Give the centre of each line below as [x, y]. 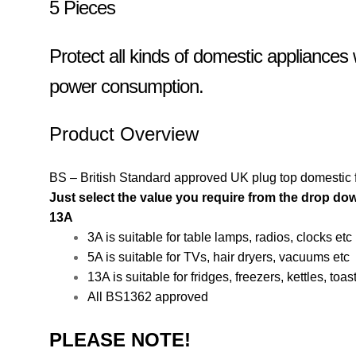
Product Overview [124, 134]
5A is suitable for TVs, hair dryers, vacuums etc [219, 257]
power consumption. [127, 86]
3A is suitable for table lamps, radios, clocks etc [220, 238]
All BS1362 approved [148, 297]
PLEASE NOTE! [120, 339]
